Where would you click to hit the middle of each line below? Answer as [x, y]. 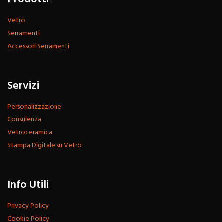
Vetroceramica [30, 132]
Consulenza [24, 119]
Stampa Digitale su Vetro [45, 145]
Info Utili [28, 185]
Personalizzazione [34, 107]
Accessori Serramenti [38, 46]
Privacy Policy [28, 206]
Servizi [23, 86]
